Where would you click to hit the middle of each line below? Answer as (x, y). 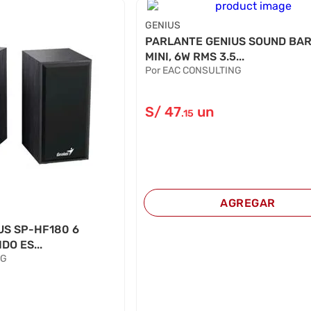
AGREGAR (248, 203)
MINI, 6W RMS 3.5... (195, 56)
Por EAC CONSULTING (194, 70)
